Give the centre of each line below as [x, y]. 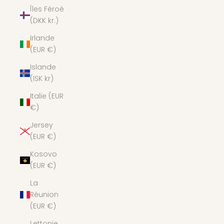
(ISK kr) [42, 78]
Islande [43, 67]
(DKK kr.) [44, 20]
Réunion [44, 194]
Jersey [41, 125]
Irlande [42, 38]
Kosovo [43, 154]
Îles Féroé [47, 9]
